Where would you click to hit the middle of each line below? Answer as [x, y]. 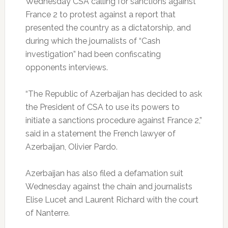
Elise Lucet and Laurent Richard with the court [112, 200]
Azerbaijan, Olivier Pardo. [71, 147]
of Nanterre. [47, 213]
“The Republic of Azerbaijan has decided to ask [113, 94]
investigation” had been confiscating [93, 54]
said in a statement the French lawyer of [100, 134]
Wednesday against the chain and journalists [109, 187]
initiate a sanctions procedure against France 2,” [113, 121]
